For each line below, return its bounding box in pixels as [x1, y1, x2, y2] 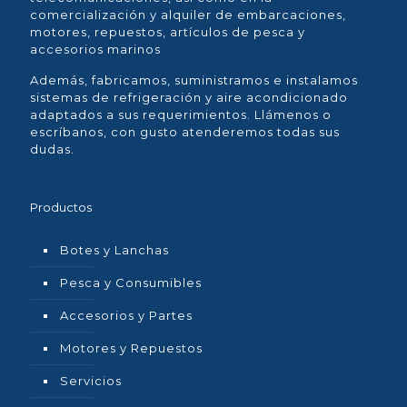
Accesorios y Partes [60, 308, 193, 323]
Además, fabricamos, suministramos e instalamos [30, 73, 358, 87]
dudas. [30, 142, 74, 156]
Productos [30, 200, 92, 214]
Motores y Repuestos [60, 341, 203, 355]
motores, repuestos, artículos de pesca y [30, 25, 305, 39]
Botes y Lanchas [60, 243, 169, 257]
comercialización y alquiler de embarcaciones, [30, 7, 346, 22]
